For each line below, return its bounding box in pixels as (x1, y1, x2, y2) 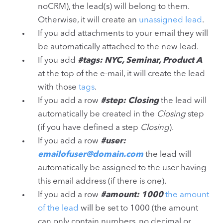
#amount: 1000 (101, 190, 163, 199)
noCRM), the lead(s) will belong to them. (38, 2, 189, 11)
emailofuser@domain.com (38, 150, 143, 159)
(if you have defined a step (38, 123, 140, 132)
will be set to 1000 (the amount (79, 204, 198, 213)
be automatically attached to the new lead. (38, 42, 199, 51)
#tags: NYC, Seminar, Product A (78, 56, 202, 65)
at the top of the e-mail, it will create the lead (38, 69, 205, 78)
